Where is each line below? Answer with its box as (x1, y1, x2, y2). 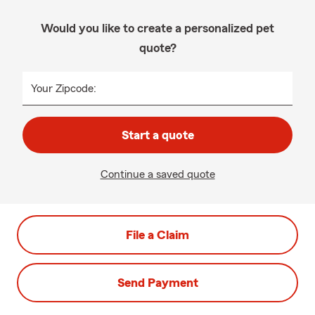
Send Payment (117, 276, 198, 289)
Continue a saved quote (100, 169, 215, 180)
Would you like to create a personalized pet (41, 22, 274, 34)
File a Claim (126, 229, 189, 241)
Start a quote (121, 129, 194, 141)
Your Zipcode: (31, 83, 96, 94)
